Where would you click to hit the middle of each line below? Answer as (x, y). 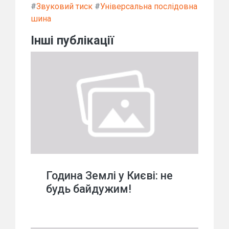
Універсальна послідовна (149, 6)
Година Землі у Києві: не (109, 175)
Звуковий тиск (64, 6)
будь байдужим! (89, 189)
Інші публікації (72, 40)
